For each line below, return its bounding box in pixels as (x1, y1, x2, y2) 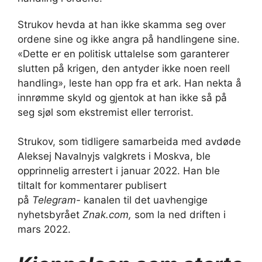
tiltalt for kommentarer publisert (18, 180, 167, 192)
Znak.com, (82, 209, 132, 221)
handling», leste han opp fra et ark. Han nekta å (18, 77, 242, 89)
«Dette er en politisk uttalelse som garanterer (18, 47, 229, 60)
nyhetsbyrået (18, 209, 82, 221)
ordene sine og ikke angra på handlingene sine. (18, 33, 240, 45)
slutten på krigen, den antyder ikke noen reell (18, 62, 230, 74)
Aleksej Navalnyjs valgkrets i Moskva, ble (18, 150, 211, 163)
